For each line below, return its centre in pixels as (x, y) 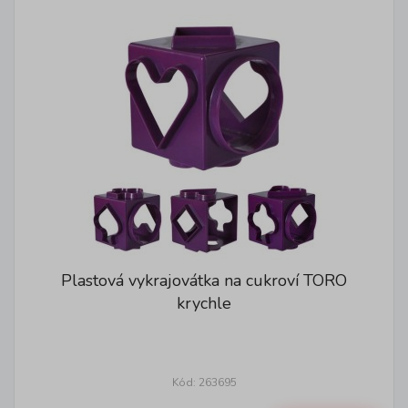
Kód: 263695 (204, 382)
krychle (204, 303)
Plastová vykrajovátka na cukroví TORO (204, 280)
